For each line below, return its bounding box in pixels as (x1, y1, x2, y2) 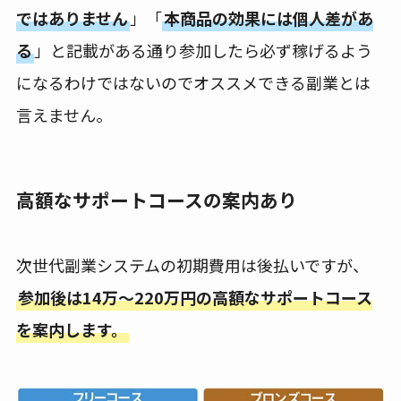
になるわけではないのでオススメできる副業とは (15, 71, 371, 95)
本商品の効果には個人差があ (163, 6, 373, 30)
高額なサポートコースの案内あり (15, 185, 297, 213)
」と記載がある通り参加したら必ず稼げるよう (33, 38, 372, 63)
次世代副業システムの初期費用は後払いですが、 (15, 252, 369, 277)
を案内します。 (15, 317, 127, 341)
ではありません (15, 6, 128, 30)
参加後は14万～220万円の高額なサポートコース (17, 285, 372, 309)
